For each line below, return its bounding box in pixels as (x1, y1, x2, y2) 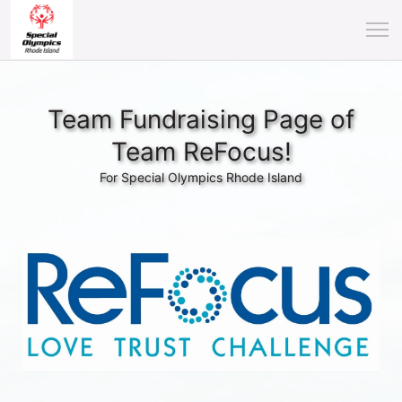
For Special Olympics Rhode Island (100, 170, 302, 185)
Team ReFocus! (110, 136, 292, 167)
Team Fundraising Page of (48, 104, 354, 135)
